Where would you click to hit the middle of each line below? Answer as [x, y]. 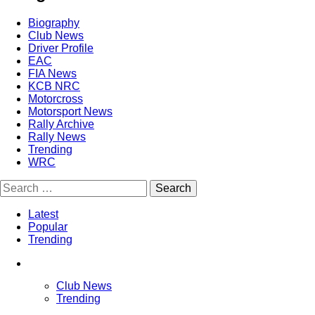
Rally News [57, 136]
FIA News [52, 73]
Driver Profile [61, 48]
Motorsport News [70, 111]
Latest [43, 214]
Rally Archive [61, 124]
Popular [48, 226]
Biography [54, 22]
